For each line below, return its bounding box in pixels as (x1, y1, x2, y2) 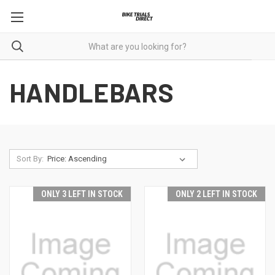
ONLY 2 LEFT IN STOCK (176, 189, 257, 199)
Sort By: (16, 154, 44, 163)
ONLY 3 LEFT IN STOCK (41, 189, 123, 199)
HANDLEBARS (9, 77, 174, 107)
